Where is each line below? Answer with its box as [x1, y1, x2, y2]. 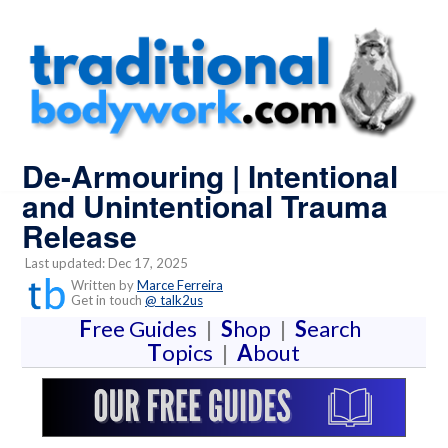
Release [22, 213, 137, 257]
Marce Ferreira [137, 277, 223, 294]
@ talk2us [145, 292, 203, 309]
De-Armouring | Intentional [22, 153, 398, 197]
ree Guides [91, 315, 205, 343]
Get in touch [62, 292, 145, 309]
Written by [68, 277, 137, 294]
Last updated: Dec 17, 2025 [22, 255, 188, 272]
